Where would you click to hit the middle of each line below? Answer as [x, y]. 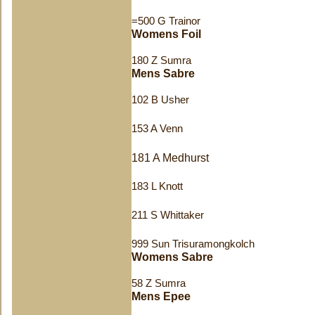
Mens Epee [161, 296]
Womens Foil [166, 34]
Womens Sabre [172, 257]
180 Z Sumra [161, 60]
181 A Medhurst [170, 158]
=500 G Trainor [166, 21]
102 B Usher [160, 100]
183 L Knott [157, 186]
